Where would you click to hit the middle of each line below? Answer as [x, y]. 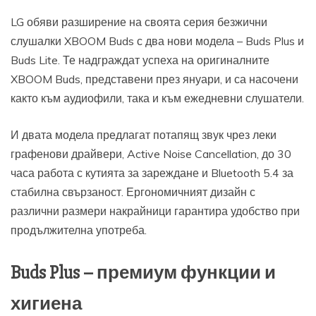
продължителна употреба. [79, 230]
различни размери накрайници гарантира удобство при [155, 211]
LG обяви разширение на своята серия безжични [139, 22]
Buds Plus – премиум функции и [143, 273]
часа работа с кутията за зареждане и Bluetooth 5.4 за [152, 173]
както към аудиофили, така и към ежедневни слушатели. [157, 98]
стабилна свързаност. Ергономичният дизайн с [133, 192]
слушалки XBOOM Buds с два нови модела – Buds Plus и [157, 41]
